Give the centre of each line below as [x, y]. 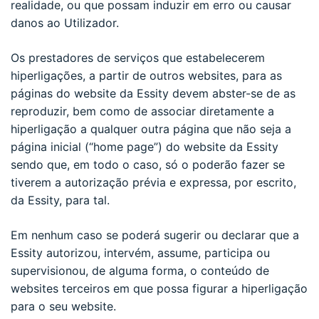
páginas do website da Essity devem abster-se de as [153, 93]
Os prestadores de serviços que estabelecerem [138, 57]
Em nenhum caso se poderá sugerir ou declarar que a [155, 235]
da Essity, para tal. [60, 200]
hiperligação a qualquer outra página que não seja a [151, 129]
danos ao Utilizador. [65, 22]
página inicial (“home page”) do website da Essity [145, 146]
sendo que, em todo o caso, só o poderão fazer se [148, 164]
